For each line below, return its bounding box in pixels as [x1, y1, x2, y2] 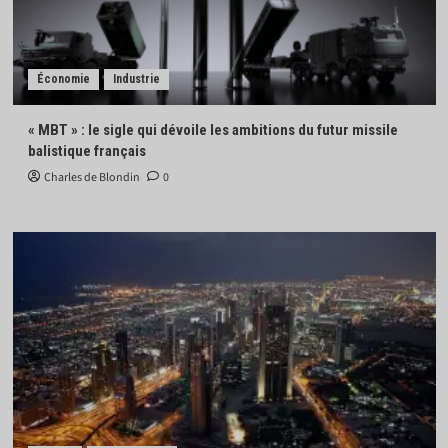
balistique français [27, 141, 146, 160]
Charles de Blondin [43, 168, 140, 186]
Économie [36, 71, 90, 86]
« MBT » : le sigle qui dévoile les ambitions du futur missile [27, 120, 398, 139]
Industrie [112, 71, 160, 86]
